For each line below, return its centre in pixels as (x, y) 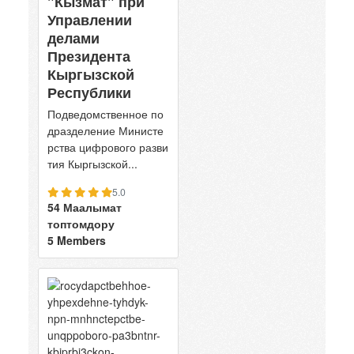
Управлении (90, 19)
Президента (89, 56)
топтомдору (81, 223)
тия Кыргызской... (92, 163)
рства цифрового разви (108, 147)
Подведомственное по (105, 113)
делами (73, 38)
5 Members (77, 240)
